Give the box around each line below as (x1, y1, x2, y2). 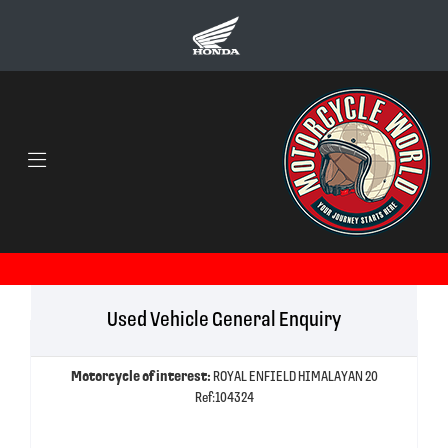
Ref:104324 (194, 390, 254, 406)
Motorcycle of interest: (70, 369, 213, 385)
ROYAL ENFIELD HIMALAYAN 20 (212, 369, 378, 385)
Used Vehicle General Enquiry (107, 309, 341, 331)
